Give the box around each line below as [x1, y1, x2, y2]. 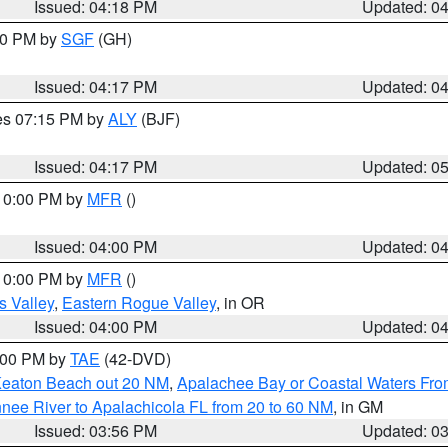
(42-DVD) [100, 347, 171, 370]
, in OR [216, 291, 265, 314]
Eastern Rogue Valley [62, 291, 216, 314]
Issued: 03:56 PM [34, 419, 158, 442]
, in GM [333, 395, 383, 418]
